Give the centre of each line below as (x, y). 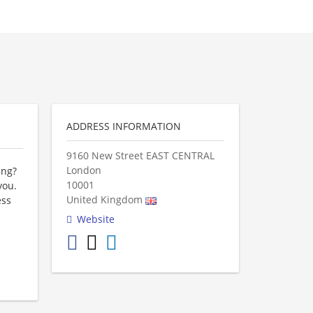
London (84, 170)
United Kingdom (104, 199)
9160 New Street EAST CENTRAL (140, 155)
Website (96, 219)
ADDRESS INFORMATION (124, 126)
